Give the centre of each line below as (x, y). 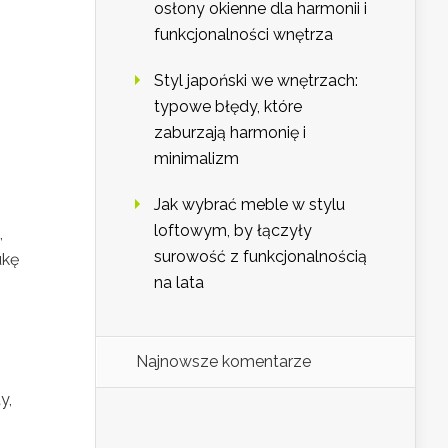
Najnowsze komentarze (223, 362)
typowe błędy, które (228, 107)
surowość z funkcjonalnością (260, 257)
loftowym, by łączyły (233, 231)
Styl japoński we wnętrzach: (256, 81)
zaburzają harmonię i (230, 133)
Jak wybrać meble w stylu (249, 205)
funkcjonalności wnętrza (243, 35)
